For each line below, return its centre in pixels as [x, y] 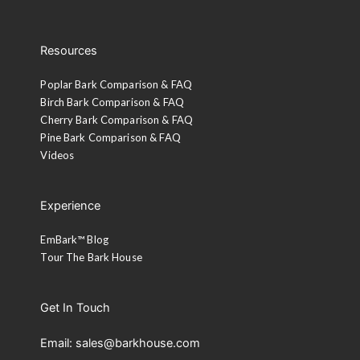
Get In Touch [76, 308]
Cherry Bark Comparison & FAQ [117, 120]
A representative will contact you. [108, 54]
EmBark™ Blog [74, 240]
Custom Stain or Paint [77, 35]
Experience [71, 206]
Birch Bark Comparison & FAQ [112, 102]
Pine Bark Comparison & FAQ [110, 138]
